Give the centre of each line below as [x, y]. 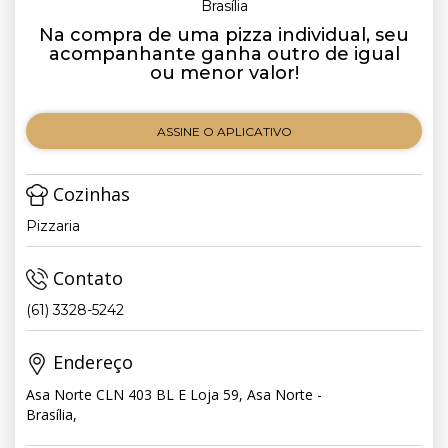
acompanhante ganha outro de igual [224, 54]
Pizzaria [53, 226]
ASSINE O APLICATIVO [224, 131]
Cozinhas [89, 194]
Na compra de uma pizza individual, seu [224, 35]
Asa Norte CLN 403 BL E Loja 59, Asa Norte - [174, 394]
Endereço [90, 362]
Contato [85, 278]
